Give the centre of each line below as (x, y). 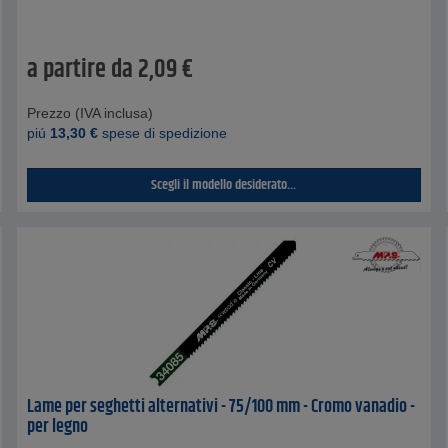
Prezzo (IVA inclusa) (90, 113)
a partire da (80, 70)
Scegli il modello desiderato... (224, 185)
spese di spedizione (163, 133)
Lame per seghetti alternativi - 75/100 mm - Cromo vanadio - (221, 407)
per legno (58, 427)
